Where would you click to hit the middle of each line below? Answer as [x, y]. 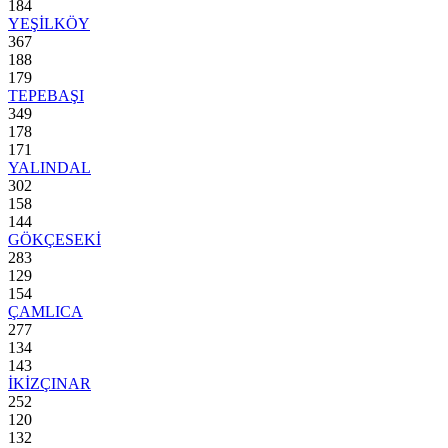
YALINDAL [49, 168]
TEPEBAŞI [46, 96]
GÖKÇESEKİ [54, 240]
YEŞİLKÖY [49, 24]
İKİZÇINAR [49, 384]
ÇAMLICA [45, 312]
